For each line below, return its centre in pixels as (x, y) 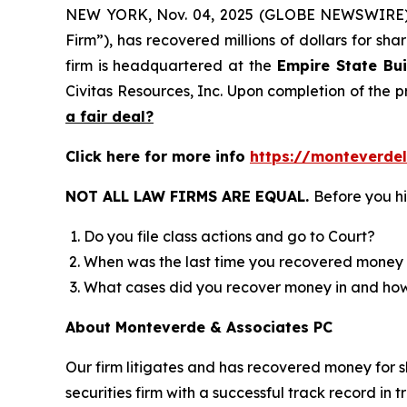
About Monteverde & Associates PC (199, 327)
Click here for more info (158, 156)
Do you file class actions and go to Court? (229, 236)
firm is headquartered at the (169, 65)
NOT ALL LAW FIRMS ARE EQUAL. (189, 196)
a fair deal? (109, 116)
